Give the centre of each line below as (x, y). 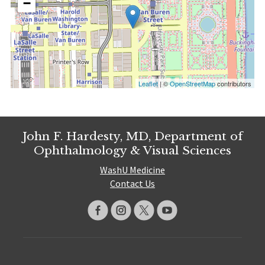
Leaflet (148, 84)
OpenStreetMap (193, 84)
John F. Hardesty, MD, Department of (132, 136)
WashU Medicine (132, 169)
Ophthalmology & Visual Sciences (132, 151)
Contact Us (132, 183)
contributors (234, 84)
